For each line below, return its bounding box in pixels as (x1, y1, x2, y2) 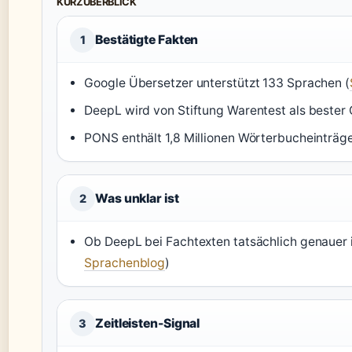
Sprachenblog (84, 255, 166, 271)
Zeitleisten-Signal (95, 316, 200, 332)
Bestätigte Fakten (95, 32, 199, 48)
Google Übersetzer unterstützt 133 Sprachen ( (84, 75, 350, 91)
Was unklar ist (95, 191, 179, 207)
